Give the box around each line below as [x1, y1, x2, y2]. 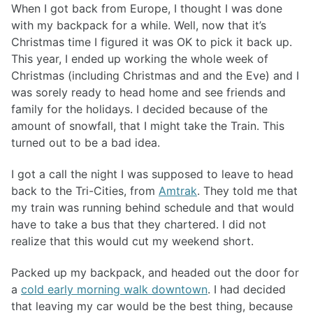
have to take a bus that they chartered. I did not [11, 217, 266, 232]
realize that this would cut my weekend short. [11, 234, 254, 249]
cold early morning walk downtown [21, 282, 208, 296]
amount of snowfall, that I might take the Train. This [11, 119, 284, 133]
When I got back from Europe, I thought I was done [11, 1, 282, 16]
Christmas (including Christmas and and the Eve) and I [11, 68, 299, 83]
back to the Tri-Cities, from [11, 184, 159, 198]
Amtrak [159, 184, 197, 198]
